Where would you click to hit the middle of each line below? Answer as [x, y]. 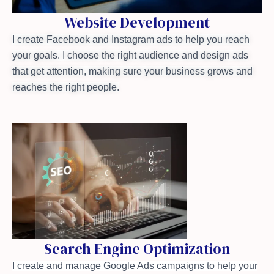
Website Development [137, 23]
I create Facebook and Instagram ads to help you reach [131, 40]
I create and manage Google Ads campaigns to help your [135, 266]
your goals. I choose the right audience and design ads [130, 56]
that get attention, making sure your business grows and [132, 72]
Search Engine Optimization [137, 249]
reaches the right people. [66, 87]
